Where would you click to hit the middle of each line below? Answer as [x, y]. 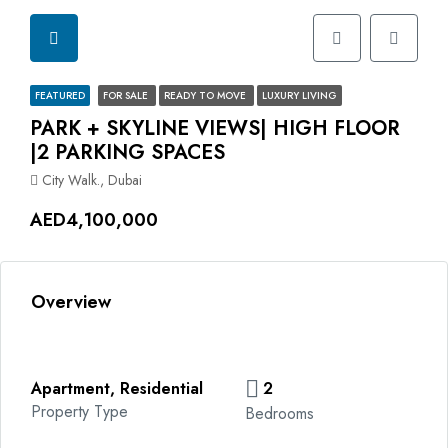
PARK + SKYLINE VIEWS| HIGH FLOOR [215, 128]
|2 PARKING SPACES [127, 152]
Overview [71, 302]
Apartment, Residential [117, 388]
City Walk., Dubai [92, 180]
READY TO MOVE [206, 95]
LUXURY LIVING [299, 95]
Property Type [79, 411]
